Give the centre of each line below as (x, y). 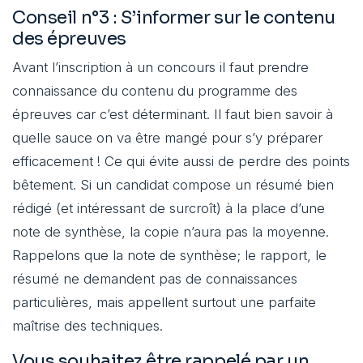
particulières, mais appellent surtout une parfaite (164, 303)
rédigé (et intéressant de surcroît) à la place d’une (169, 209)
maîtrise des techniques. (88, 326)
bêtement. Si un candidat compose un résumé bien (173, 185)
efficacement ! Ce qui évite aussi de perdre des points (181, 162)
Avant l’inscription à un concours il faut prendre (160, 68)
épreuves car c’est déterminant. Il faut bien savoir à (173, 115)
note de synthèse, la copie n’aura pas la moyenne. (171, 232)
